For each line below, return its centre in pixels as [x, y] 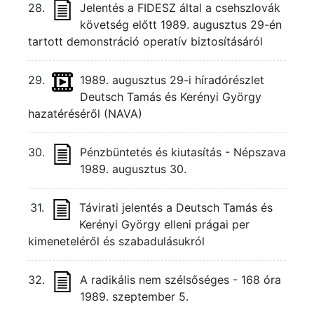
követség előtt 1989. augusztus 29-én [181, 25]
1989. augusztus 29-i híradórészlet [172, 80]
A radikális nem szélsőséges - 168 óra [180, 280]
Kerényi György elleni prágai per [164, 224]
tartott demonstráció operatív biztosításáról [145, 41]
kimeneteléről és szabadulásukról [116, 241]
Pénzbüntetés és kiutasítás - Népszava [183, 152]
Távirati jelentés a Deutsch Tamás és [176, 207]
